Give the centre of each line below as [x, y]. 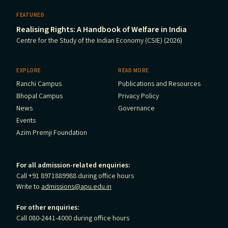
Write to [29, 187]
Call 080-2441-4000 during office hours [73, 218]
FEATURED [31, 15]
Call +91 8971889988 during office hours [75, 176]
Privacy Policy [138, 96]
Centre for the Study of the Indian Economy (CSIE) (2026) [99, 41]
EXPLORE [29, 70]
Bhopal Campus [39, 96]
